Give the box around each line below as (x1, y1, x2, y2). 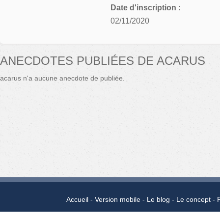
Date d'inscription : (110, 3, 181, 12)
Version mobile (95, 195, 141, 204)
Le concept (176, 195, 211, 204)
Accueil (66, 195, 89, 204)
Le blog (147, 195, 170, 204)
